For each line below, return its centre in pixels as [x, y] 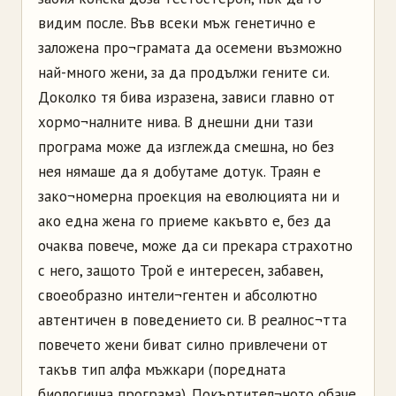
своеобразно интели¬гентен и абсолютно [178, 295]
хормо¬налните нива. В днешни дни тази [175, 122]
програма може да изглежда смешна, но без [186, 146]
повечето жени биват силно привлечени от [183, 344]
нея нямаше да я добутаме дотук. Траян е [179, 171]
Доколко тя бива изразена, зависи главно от [187, 97]
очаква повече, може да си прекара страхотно [195, 245]
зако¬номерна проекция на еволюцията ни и [189, 196]
